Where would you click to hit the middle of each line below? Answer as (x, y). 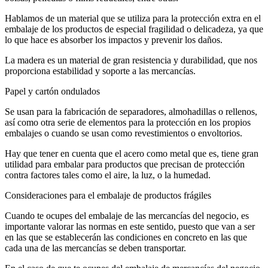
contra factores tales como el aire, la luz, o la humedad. (108, 175)
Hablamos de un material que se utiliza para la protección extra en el (133, 19)
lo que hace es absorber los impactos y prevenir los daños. (114, 40)
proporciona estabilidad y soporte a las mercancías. (100, 71)
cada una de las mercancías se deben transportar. (95, 248)
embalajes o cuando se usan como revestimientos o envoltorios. (124, 133)
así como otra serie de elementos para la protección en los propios (128, 123)
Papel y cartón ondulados (52, 92)
